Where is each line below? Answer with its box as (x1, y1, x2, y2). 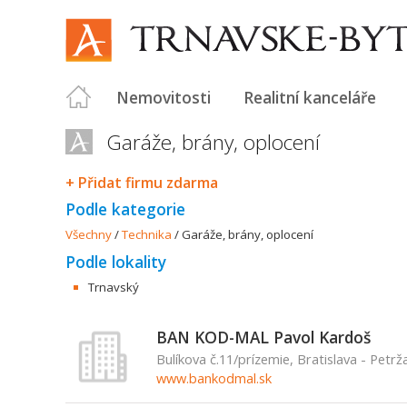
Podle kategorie (65, 198, 185, 220)
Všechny (65, 226, 112, 243)
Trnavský (88, 279, 139, 295)
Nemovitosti (116, 86, 211, 108)
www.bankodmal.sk (155, 369, 272, 387)
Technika (122, 226, 172, 243)
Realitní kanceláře (243, 86, 376, 108)
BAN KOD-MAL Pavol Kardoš (155, 326, 371, 348)
